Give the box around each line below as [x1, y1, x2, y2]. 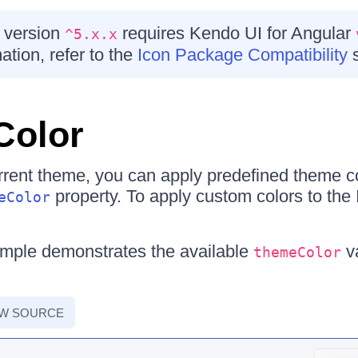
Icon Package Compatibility [137, 45, 348, 65]
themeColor [253, 244, 341, 261]
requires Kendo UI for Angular [117, 23, 356, 43]
